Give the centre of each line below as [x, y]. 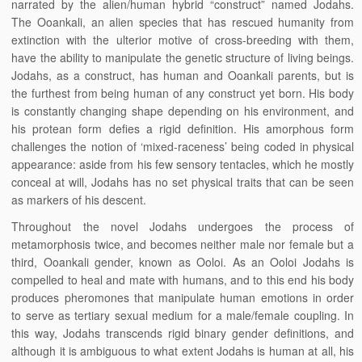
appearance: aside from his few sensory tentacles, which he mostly [183, 164]
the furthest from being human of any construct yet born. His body [183, 93]
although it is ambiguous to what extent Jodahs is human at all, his [183, 351]
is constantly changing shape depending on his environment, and [183, 111]
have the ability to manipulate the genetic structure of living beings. [183, 57]
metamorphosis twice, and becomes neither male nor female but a [183, 244]
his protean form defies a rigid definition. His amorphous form [183, 128]
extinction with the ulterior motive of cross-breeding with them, [183, 40]
